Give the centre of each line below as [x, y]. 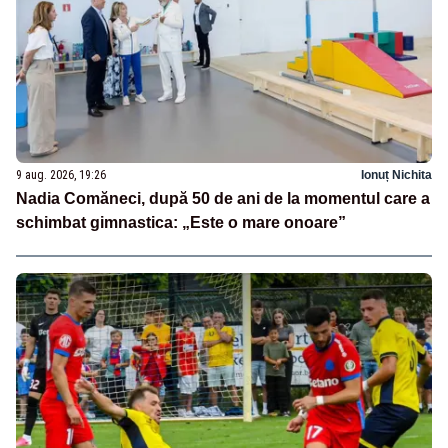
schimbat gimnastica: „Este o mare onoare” [181, 223]
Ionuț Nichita [396, 175]
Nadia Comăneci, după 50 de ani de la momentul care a [223, 199]
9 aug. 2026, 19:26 [61, 175]
